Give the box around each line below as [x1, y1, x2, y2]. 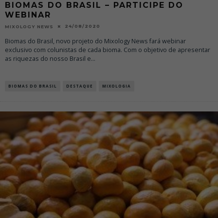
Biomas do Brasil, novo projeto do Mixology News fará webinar [5, 36, 186, 45]
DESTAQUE [66, 83, 93, 89]
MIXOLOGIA [102, 83, 131, 89]
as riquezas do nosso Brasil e [5, 54, 91, 63]
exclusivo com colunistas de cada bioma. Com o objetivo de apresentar [5, 45, 210, 54]
